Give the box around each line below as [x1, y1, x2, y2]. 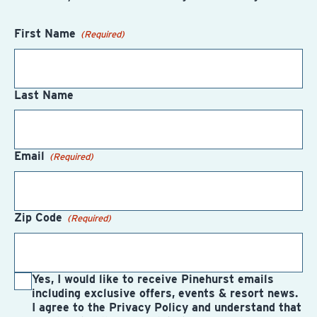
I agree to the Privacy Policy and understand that [32, 301, 301, 315]
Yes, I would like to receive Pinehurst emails [32, 272, 274, 287]
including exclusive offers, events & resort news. [32, 287, 298, 301]
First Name [14, 27, 79, 41]
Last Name [14, 88, 74, 103]
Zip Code [14, 211, 66, 225]
